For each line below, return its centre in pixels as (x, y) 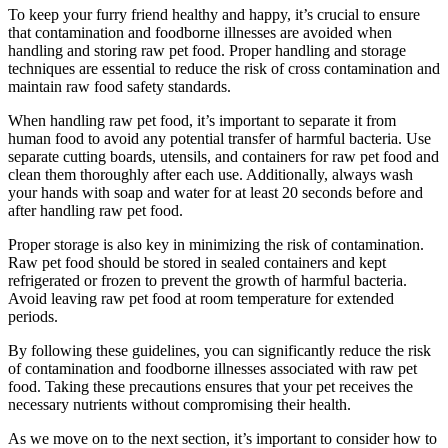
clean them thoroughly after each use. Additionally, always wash (210, 174)
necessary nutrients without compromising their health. (179, 404)
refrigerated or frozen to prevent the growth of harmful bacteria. (207, 280)
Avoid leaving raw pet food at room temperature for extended (201, 298)
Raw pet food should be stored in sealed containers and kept (197, 262)
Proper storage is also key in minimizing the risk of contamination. (216, 244)
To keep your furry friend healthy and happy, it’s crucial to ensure (214, 14)
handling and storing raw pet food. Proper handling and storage (207, 50)
